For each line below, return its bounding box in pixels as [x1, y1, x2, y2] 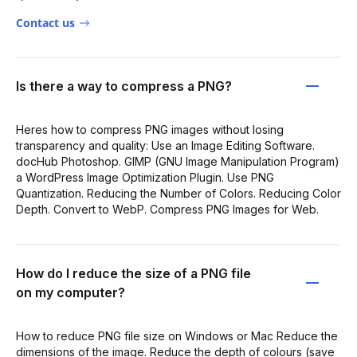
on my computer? [16, 284, 125, 300]
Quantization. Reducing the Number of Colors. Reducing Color [16, 186, 341, 200]
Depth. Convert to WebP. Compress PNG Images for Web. [16, 202, 319, 216]
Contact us [16, 14, 75, 30]
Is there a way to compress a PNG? [16, 77, 232, 94]
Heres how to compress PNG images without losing [16, 122, 284, 136]
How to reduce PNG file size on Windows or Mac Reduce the [16, 328, 338, 343]
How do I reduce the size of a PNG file [16, 265, 251, 281]
